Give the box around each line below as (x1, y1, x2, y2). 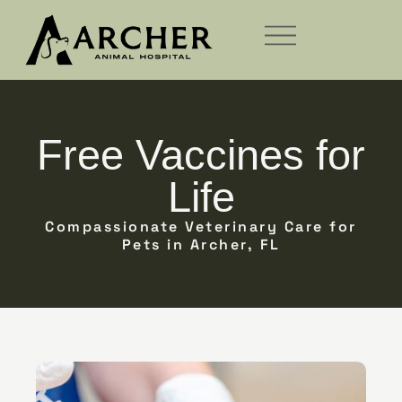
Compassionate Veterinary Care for (45, 216, 357, 236)
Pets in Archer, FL (121, 234, 281, 254)
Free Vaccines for (37, 130, 365, 179)
